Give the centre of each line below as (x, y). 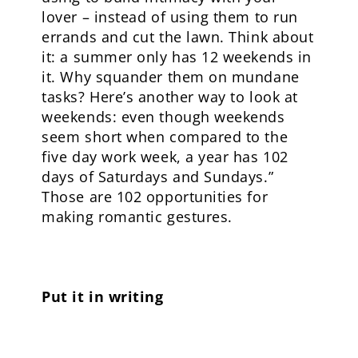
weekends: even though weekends (163, 117)
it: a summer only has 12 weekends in (177, 57)
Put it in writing (103, 296)
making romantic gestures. (137, 217)
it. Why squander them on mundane (171, 77)
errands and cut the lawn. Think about (178, 37)
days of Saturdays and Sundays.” (158, 177)
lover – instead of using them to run (170, 17)
